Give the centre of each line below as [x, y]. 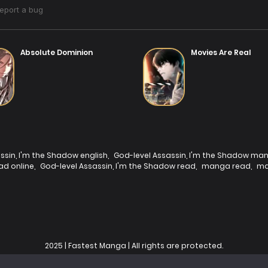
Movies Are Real [221, 52]
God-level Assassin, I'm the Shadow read [118, 166]
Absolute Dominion [57, 52]
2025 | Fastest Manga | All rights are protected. [134, 245]
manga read [226, 166]
